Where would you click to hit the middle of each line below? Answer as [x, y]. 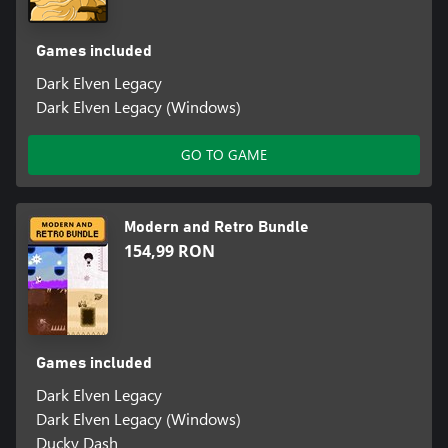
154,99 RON [169, 251]
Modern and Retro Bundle [216, 227]
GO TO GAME [224, 155]
